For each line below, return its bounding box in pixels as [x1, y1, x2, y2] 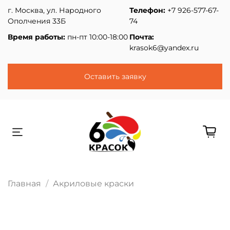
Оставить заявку [84, 72, 146, 81]
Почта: [129, 32, 154, 42]
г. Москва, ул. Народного [8, 6, 101, 15]
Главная [8, 179, 41, 189]
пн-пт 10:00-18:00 [65, 32, 128, 42]
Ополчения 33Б [8, 16, 66, 26]
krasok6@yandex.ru [129, 43, 199, 52]
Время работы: [8, 32, 65, 42]
